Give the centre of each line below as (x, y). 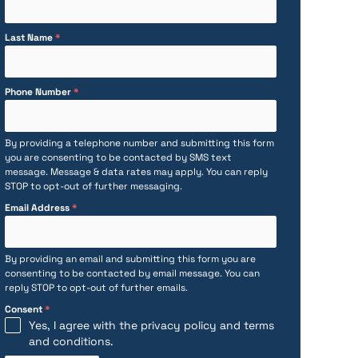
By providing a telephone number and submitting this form (139, 143)
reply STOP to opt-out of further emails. (96, 288)
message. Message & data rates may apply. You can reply (136, 172)
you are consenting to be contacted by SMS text (118, 157)
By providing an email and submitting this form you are (130, 259)
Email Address (38, 208)
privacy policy (178, 325)
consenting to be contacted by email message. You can (132, 273)
